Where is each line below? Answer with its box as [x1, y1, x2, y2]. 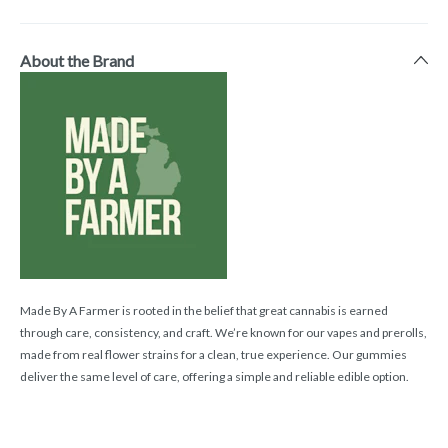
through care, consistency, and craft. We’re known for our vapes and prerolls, [20, 325, 427, 341]
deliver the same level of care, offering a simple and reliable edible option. [20, 369, 409, 385]
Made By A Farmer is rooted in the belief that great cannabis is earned [20, 303, 388, 319]
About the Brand [20, 51, 134, 71]
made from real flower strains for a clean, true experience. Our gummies [20, 347, 407, 363]
